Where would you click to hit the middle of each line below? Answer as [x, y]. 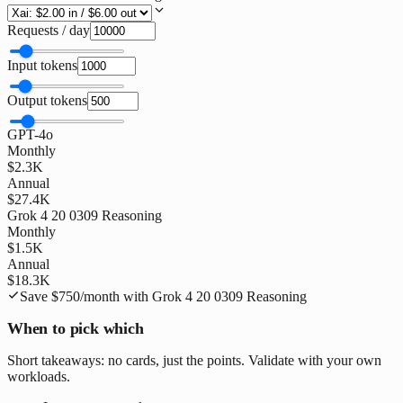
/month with [116, 296]
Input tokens [42, 65]
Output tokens [47, 100]
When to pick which [76, 328]
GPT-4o [30, 134]
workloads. [39, 376]
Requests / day [49, 30]
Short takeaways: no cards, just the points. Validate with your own [194, 360]
